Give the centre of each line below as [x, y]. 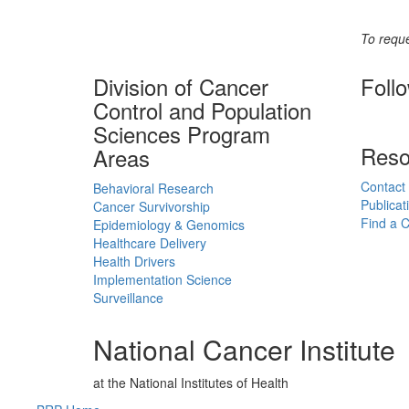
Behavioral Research [153, 188]
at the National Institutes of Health [191, 383]
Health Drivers [134, 261]
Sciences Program [182, 134]
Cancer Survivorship [152, 206]
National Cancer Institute [244, 349]
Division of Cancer [181, 86]
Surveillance [128, 298]
